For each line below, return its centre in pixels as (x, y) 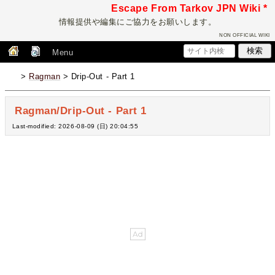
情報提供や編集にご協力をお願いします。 (137, 22)
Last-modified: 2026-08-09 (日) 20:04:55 (75, 126)
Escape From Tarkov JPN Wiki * (189, 8)
